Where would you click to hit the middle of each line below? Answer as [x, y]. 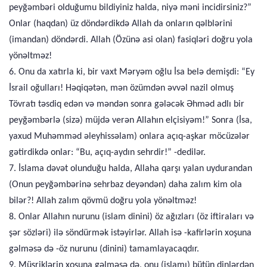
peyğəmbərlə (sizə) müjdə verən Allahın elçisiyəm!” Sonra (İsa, [131, 120]
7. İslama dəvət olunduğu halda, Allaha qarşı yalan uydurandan [131, 169]
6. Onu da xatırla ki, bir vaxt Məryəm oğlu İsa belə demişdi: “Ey [132, 72]
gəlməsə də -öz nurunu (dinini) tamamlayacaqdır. [104, 249]
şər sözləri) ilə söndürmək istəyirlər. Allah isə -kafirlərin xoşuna [130, 233]
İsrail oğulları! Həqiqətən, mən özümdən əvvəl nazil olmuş [121, 88]
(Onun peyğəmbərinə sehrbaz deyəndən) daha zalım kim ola [125, 185]
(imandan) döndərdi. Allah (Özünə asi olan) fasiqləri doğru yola [131, 40]
